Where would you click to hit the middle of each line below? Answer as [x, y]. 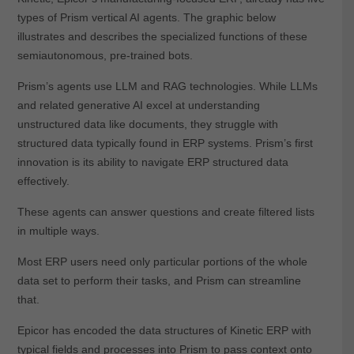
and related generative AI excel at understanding [138, 105]
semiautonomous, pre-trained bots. [105, 55]
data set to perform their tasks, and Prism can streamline [159, 280]
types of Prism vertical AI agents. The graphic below [146, 17]
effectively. [43, 181]
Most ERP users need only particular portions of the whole [162, 261]
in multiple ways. [58, 230]
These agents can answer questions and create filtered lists [166, 211]
